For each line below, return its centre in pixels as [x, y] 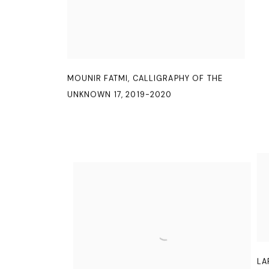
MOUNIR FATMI [98, 78]
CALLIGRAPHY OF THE [178, 78]
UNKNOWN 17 [94, 94]
